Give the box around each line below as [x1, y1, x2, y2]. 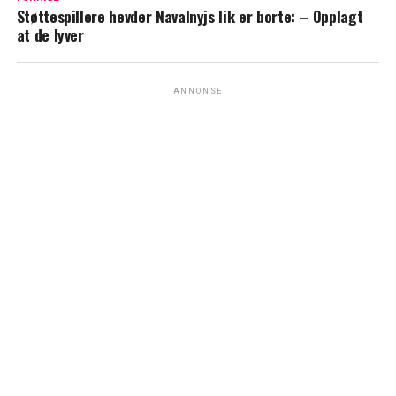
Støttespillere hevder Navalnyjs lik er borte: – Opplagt [16, 4, 363, 28]
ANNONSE [172, 87, 224, 96]
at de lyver [16, 23, 84, 47]
